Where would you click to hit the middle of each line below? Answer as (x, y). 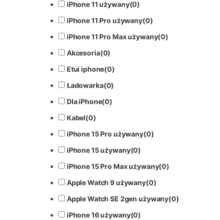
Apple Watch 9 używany (106, 183)
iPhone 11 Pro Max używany (112, 37)
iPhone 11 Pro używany (104, 21)
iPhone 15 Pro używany (105, 134)
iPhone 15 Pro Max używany (113, 166)
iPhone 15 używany (98, 150)
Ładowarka (85, 85)
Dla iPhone (84, 102)
